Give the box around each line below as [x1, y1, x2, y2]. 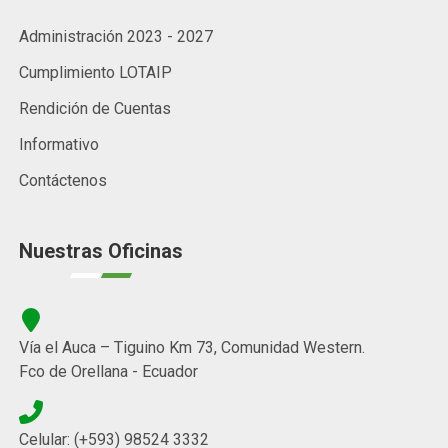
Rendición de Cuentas [19, 99, 171, 119]
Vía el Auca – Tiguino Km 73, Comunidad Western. [19, 338, 365, 358]
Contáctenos [19, 171, 107, 191]
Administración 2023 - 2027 [19, 27, 213, 47]
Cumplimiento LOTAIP [19, 63, 172, 83]
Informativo [19, 135, 99, 155]
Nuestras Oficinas [19, 239, 183, 264]
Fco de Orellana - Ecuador [19, 362, 198, 382]
